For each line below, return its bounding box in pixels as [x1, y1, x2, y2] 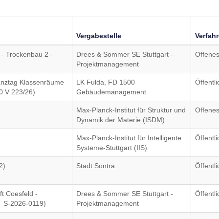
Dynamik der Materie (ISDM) [76, 116, 165, 124]
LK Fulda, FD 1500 [76, 78, 135, 86]
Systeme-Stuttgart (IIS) [76, 144, 148, 152]
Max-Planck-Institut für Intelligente [76, 134, 182, 142]
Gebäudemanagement [76, 88, 147, 96]
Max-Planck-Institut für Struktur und [76, 106, 186, 114]
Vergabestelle [76, 32, 122, 40]
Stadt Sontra [76, 162, 115, 170]
